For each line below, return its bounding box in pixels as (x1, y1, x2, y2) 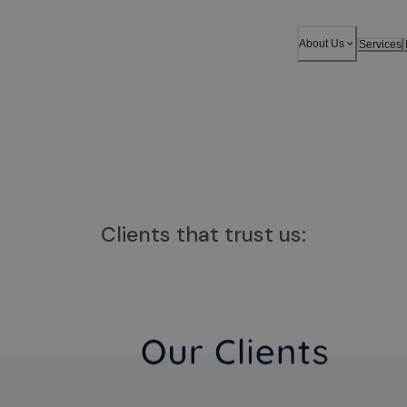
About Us (299, 37, 344, 50)
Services (359, 37, 402, 51)
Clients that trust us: (101, 221, 306, 248)
